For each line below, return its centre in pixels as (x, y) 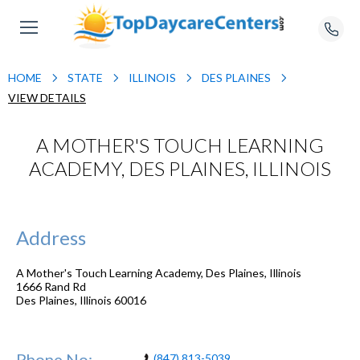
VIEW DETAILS (47, 98)
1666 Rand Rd (51, 286)
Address (51, 237)
